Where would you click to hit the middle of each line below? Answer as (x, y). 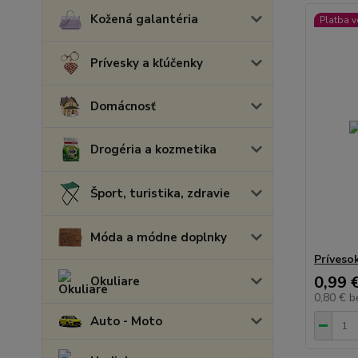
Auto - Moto (126, 321)
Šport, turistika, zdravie (160, 193)
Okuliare (115, 281)
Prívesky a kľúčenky (147, 63)
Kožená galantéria (144, 19)
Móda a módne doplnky (159, 237)
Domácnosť (123, 106)
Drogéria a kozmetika (153, 149)
